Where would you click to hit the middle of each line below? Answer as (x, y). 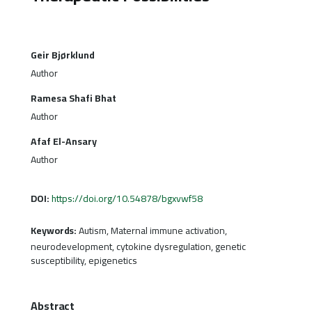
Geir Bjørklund (62, 55)
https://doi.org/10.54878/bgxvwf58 (127, 198)
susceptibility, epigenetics (84, 260)
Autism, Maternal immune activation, (153, 230)
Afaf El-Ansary (63, 141)
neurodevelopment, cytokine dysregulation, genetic (138, 246)
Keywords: (55, 230)
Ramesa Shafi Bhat (73, 98)
